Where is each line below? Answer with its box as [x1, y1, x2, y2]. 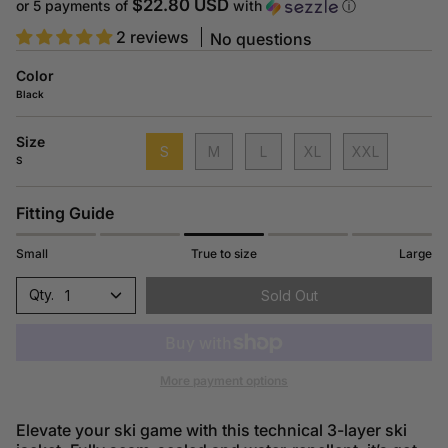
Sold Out [260, 286, 318, 304]
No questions [210, 28, 312, 49]
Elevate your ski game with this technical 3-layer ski [16, 420, 407, 441]
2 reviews [116, 27, 189, 47]
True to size [191, 245, 257, 261]
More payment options [160, 373, 288, 389]
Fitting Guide [16, 202, 114, 223]
